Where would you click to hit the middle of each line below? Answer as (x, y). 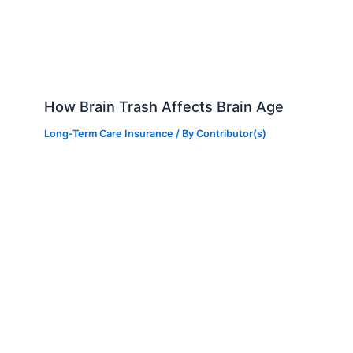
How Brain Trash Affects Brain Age (164, 106)
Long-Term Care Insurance (109, 133)
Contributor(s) (232, 133)
